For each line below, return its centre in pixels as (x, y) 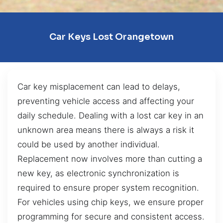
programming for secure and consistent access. (111, 216)
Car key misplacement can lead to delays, (99, 86)
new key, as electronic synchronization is (98, 173)
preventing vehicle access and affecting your (106, 101)
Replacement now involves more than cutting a (110, 159)
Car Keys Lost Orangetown (111, 37)
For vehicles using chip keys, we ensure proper (111, 202)
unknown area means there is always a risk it (106, 130)
